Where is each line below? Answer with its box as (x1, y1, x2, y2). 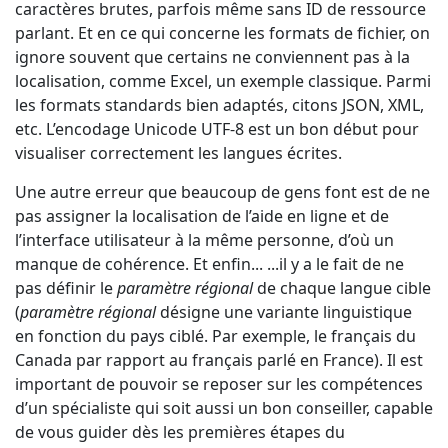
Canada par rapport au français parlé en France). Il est (15, 349, 423, 371)
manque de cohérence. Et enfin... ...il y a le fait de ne (15, 253, 404, 275)
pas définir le (15, 277, 117, 299)
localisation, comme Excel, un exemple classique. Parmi (15, 70, 431, 92)
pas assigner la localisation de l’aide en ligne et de (15, 205, 389, 227)
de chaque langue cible (253, 277, 431, 299)
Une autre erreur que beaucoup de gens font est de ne (15, 181, 430, 203)
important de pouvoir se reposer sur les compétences (15, 373, 423, 395)
